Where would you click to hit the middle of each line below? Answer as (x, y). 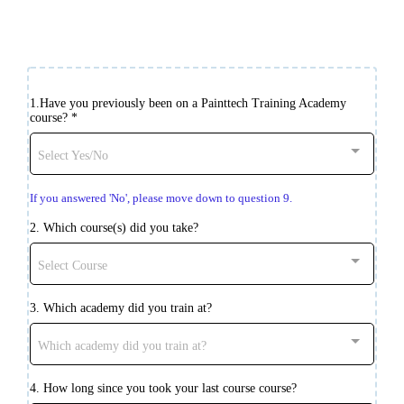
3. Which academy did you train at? (121, 308)
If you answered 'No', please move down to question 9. (161, 198)
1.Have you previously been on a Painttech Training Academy (188, 104)
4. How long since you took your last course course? (163, 389)
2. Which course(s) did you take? (114, 228)
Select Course (73, 266)
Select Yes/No (73, 156)
